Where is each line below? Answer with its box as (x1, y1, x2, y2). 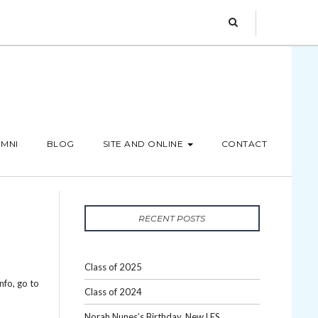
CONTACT (221, 138, 267, 149)
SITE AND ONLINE (102, 138, 183, 149)
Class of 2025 (84, 261, 142, 273)
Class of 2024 (84, 286, 142, 297)
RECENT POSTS (138, 213, 206, 224)
